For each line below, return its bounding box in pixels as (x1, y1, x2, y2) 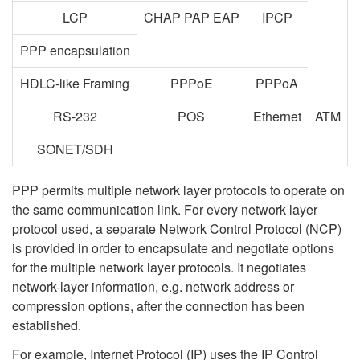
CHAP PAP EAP (143, 8, 239, 27)
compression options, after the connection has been (12, 297, 305, 315)
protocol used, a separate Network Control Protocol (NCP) (12, 219, 342, 238)
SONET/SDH (36, 140, 113, 158)
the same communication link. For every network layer (12, 200, 317, 219)
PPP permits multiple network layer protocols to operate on (12, 181, 345, 199)
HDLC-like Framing (20, 74, 129, 92)
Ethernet (252, 107, 301, 125)
